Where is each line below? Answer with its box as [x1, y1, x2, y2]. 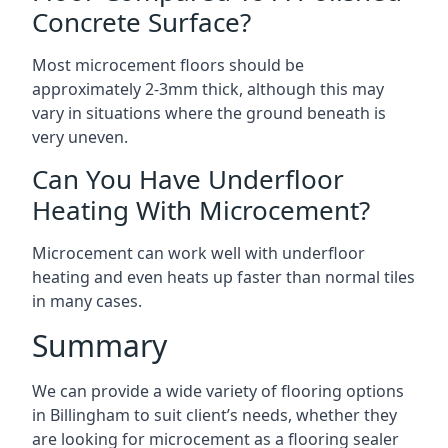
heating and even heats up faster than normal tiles [32, 266, 415, 288]
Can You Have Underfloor [32, 161, 344, 197]
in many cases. [32, 290, 142, 312]
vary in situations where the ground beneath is [32, 102, 386, 124]
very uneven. [32, 126, 128, 148]
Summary [32, 325, 167, 366]
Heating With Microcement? [32, 192, 370, 228]
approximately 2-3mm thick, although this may [32, 78, 384, 100]
